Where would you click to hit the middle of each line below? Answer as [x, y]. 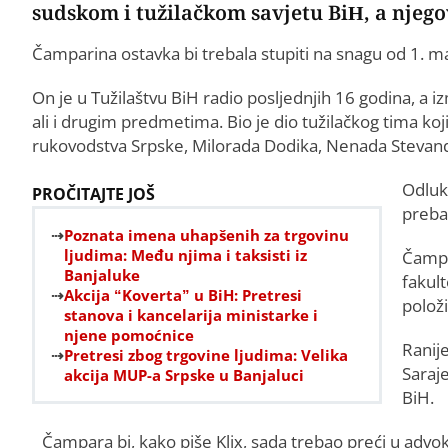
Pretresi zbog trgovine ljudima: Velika [206, 354]
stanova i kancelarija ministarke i [191, 314]
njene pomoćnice [129, 334]
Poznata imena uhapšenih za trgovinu [206, 234]
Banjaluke [102, 274]
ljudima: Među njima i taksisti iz [185, 254]
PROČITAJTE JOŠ [93, 193]
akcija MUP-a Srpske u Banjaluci [184, 374]
